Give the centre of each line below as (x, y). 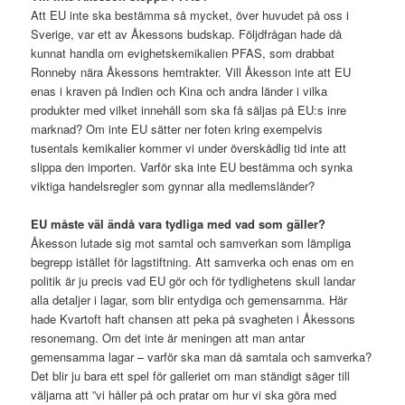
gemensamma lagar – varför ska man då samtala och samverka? (202, 357)
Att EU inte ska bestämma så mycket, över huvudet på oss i (190, 15)
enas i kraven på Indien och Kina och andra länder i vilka (179, 91)
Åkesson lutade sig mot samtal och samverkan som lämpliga (191, 243)
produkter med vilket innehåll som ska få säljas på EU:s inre (189, 110)
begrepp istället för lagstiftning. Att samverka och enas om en (193, 262)
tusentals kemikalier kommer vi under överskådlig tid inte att (189, 148)
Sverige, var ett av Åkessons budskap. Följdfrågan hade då (187, 34)
